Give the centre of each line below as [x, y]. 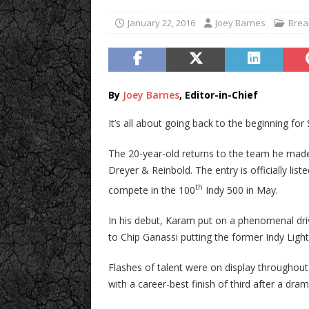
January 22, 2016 [161, 23]
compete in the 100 [152, 190]
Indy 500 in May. [240, 190]
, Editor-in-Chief [219, 95]
